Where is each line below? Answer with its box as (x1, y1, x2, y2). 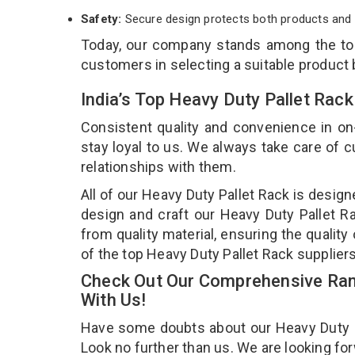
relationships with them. (81, 158, 239, 175)
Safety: (81, 11, 122, 26)
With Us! (81, 289, 151, 310)
